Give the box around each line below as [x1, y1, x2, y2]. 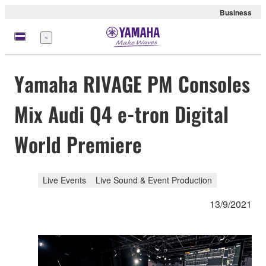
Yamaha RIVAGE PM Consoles [14, 68, 250, 99]
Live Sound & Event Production [96, 173, 212, 186]
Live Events [43, 173, 86, 186]
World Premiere [14, 129, 142, 160]
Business [220, 7, 252, 18]
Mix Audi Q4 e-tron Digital [14, 99, 229, 129]
